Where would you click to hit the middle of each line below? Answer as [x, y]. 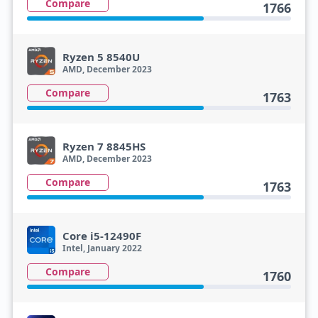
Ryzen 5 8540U [101, 57]
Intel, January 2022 [102, 248]
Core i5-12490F [102, 236]
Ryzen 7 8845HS [104, 146]
